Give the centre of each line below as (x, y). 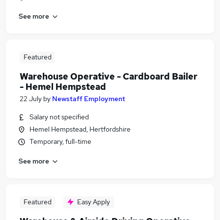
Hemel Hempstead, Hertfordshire (80, 129)
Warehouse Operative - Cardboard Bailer (109, 76)
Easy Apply (94, 202)
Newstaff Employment (89, 99)
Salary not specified (59, 117)
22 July (31, 99)
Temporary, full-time (60, 141)
